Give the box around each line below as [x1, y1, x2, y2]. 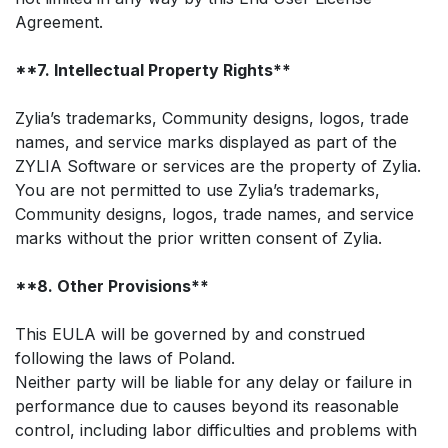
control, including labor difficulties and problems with [15, 419, 417, 440]
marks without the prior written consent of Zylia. [15, 227, 382, 248]
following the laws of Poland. [15, 347, 235, 368]
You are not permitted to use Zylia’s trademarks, [15, 179, 380, 200]
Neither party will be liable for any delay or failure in [15, 371, 412, 392]
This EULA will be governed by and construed [15, 323, 365, 344]
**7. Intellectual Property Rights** [15, 59, 291, 80]
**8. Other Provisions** [15, 275, 209, 296]
